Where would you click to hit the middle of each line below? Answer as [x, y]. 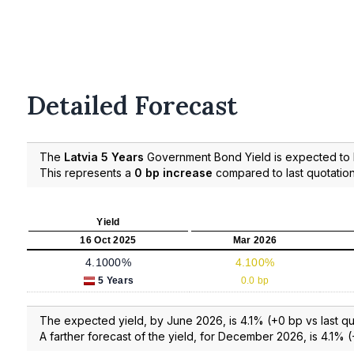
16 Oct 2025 [108, 240]
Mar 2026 [255, 240]
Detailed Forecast [132, 105]
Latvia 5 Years [104, 156]
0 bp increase [173, 172]
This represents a [87, 172]
